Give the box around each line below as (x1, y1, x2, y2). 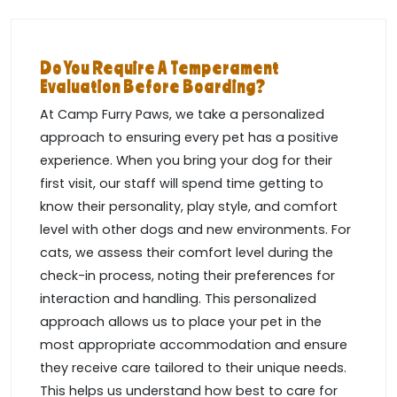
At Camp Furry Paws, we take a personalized (40, 105, 324, 124)
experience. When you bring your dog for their (40, 152, 332, 170)
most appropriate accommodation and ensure (40, 336, 347, 354)
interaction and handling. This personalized (40, 290, 316, 308)
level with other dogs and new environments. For (40, 221, 351, 239)
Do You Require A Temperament (40, 58, 279, 79)
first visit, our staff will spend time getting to (40, 175, 323, 193)
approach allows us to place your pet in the (40, 313, 322, 331)
